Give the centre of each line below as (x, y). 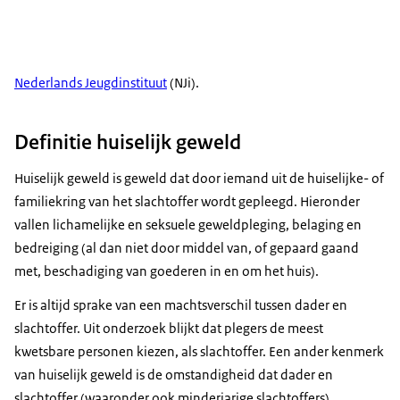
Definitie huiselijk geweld (128, 142)
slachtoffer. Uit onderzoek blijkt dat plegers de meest (169, 329)
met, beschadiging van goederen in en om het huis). (167, 271)
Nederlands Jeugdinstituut (91, 83)
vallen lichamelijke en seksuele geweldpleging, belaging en (188, 225)
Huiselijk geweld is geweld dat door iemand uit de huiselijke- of (199, 179)
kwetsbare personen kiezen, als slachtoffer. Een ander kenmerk (199, 352)
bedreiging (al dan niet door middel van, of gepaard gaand (187, 248)
